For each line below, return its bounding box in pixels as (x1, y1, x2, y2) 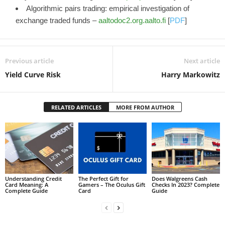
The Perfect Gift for (78, 174, 129, 182)
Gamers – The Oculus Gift (78, 180, 145, 188)
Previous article (5, 56, 54, 65)
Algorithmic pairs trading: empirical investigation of (26, 4, 189, 13)
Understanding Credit (5, 174, 62, 182)
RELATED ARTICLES (51, 103, 101, 111)
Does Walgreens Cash (151, 174, 207, 182)
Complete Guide (5, 186, 48, 194)
